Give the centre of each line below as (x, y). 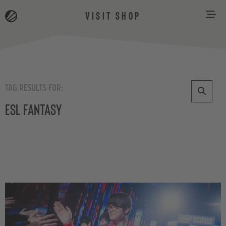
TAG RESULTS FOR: (34, 88)
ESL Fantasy (33, 109)
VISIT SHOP (113, 15)
